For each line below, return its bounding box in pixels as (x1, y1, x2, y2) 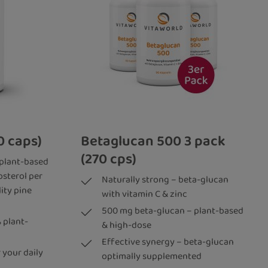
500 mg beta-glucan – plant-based (101, 203, 243, 218)
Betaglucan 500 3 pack (80, 129, 184, 153)
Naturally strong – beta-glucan (101, 172, 229, 187)
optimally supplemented (101, 248, 202, 264)
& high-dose (101, 217, 151, 233)
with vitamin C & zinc (101, 186, 187, 202)
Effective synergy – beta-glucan (101, 234, 234, 249)
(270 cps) (80, 147, 136, 170)
